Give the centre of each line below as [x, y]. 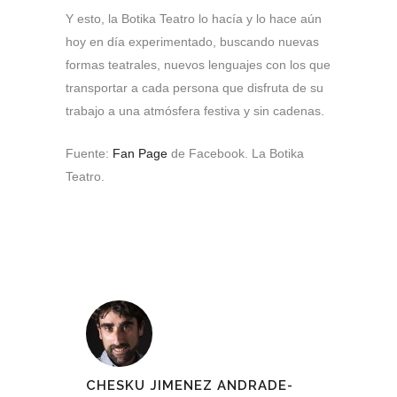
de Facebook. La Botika [236, 153]
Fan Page [140, 153]
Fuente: [89, 153]
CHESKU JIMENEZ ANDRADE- [190, 385]
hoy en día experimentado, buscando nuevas [192, 42]
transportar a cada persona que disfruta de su [195, 88]
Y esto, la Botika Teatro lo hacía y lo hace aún [194, 19]
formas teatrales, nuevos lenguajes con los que [198, 65]
